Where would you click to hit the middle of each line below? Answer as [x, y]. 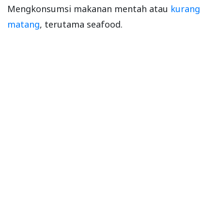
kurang [185, 9]
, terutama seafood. [81, 24]
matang [23, 24]
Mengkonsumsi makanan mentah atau [89, 9]
